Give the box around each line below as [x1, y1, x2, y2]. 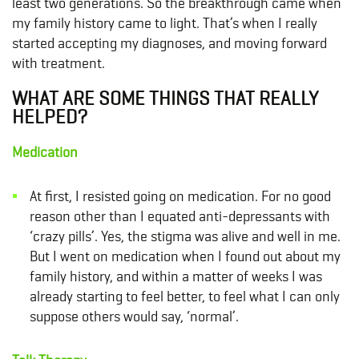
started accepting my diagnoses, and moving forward [12, 34, 327, 51]
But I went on [29, 247, 111, 264]
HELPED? [12, 104, 88, 128]
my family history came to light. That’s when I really [12, 14, 317, 31]
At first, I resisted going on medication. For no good [29, 187, 331, 204]
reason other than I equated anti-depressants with [29, 207, 330, 224]
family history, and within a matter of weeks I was [29, 267, 322, 284]
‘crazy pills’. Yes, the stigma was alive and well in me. [29, 227, 341, 244]
